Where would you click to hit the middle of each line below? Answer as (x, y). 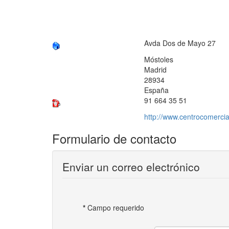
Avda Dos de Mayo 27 (180, 43)
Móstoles (159, 59)
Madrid (155, 70)
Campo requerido (115, 208)
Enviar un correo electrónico (131, 167)
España (156, 90)
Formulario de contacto (114, 138)
